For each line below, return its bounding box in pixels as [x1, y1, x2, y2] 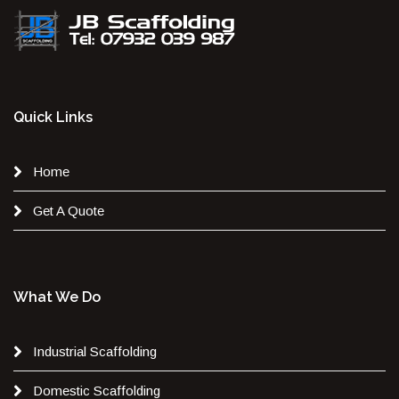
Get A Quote [33, 202, 104, 218]
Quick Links [13, 108, 93, 126]
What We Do [13, 288, 101, 305]
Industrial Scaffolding [33, 343, 157, 359]
